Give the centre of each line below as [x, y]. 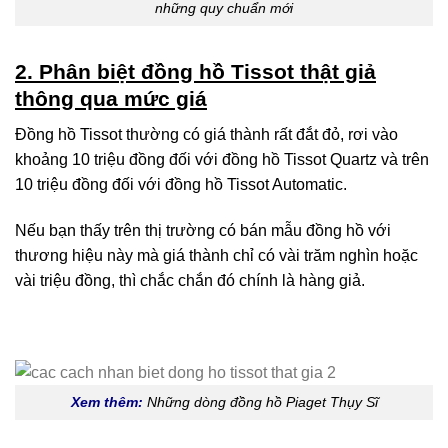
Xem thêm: [106, 402]
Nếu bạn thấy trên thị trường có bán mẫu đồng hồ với [203, 230]
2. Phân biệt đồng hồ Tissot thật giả [195, 72]
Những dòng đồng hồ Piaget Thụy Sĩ [262, 402]
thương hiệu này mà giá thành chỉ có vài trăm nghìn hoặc [216, 255]
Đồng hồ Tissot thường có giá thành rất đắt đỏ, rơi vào [206, 134]
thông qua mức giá [111, 99]
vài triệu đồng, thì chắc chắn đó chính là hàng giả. [190, 280]
